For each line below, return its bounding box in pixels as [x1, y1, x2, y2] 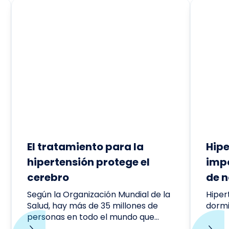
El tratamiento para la [27, 140, 144, 154]
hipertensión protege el [27, 155, 150, 169]
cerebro [27, 170, 69, 185]
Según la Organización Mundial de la [27, 189, 170, 200]
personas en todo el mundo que [27, 211, 154, 223]
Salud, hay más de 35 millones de [27, 200, 158, 212]
